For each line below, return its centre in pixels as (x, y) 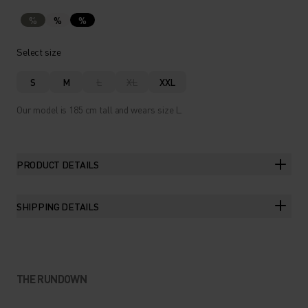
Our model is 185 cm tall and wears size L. (100, 109)
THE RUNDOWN (52, 279)
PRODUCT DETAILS (58, 164)
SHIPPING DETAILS (58, 206)
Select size (39, 52)
